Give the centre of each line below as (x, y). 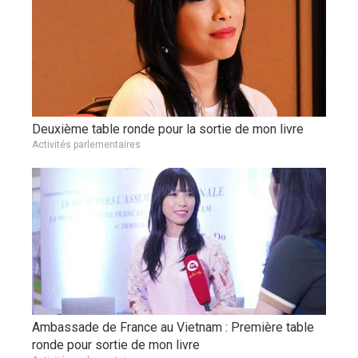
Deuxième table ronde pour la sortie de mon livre (168, 129)
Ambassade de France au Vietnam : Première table (173, 328)
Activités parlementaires (86, 145)
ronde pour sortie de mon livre (116, 345)
